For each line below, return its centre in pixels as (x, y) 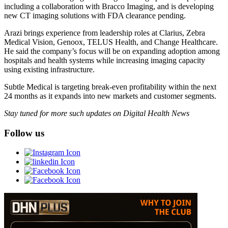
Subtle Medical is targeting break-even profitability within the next (110, 87)
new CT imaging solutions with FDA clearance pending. (95, 15)
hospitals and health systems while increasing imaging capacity (105, 60)
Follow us (24, 133)
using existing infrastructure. (49, 69)
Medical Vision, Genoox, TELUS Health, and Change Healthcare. (111, 42)
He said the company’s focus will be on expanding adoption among (112, 51)
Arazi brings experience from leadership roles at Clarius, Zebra (105, 33)
